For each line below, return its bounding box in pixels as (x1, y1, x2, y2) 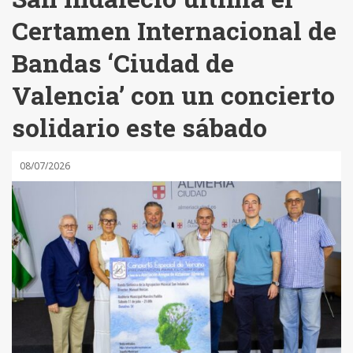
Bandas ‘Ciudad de (12, 45, 234, 80)
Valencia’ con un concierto (12, 77, 335, 112)
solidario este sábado (12, 110, 267, 144)
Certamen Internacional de (12, 13, 336, 47)
